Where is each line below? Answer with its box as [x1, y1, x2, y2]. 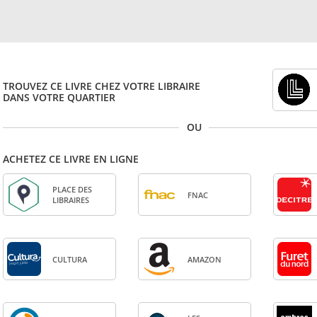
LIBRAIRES [52, 195, 89, 205]
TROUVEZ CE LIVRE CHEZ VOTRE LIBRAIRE [3, 79, 201, 93]
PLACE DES [52, 184, 92, 195]
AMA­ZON [187, 253, 221, 265]
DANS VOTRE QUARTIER [3, 91, 116, 104]
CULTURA [52, 253, 87, 265]
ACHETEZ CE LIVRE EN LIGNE [3, 152, 139, 166]
